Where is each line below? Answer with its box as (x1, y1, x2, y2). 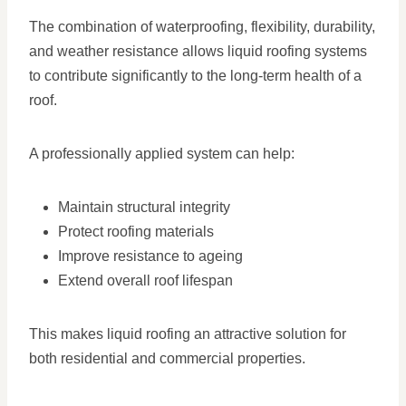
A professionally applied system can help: (29, 146, 295, 162)
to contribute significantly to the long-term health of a (29, 68, 362, 84)
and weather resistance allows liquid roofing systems (29, 43, 367, 60)
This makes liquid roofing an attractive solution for (29, 326, 346, 343)
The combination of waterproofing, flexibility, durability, (29, 19, 375, 35)
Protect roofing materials (58, 224, 214, 240)
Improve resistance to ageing (58, 248, 243, 265)
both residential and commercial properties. (29, 351, 305, 367)
